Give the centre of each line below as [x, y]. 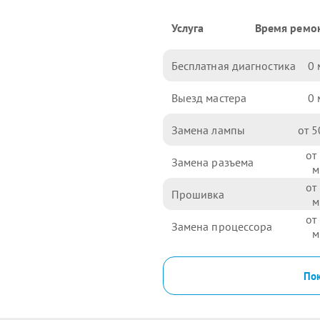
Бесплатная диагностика [233, 65]
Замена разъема [212, 162]
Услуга [187, 28]
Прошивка [198, 194]
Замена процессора [222, 226]
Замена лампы [208, 130]
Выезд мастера [209, 97]
